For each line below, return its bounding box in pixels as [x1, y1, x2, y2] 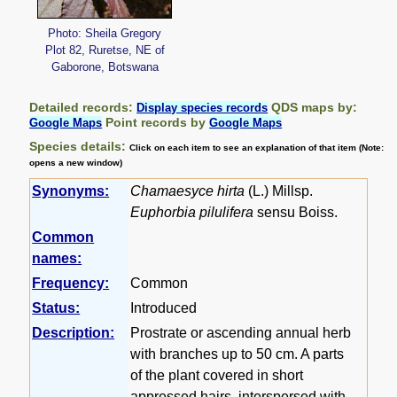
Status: [32, 300, 81, 316]
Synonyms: [32, 183, 110, 199]
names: [32, 251, 82, 267]
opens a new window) [29, 158, 123, 168]
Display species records [136, 101, 269, 115]
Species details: [29, 139, 130, 154]
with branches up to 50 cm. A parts [130, 346, 345, 362]
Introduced [130, 300, 198, 316]
